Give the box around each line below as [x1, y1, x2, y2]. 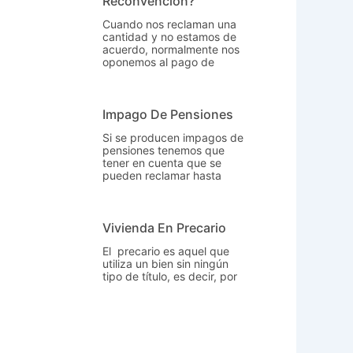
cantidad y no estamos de [102, 30, 236, 43]
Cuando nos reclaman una [102, 17, 236, 31]
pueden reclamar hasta [102, 169, 221, 182]
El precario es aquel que [102, 244, 229, 258]
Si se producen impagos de [102, 131, 243, 144]
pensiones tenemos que [102, 143, 225, 157]
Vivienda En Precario [102, 220, 226, 236]
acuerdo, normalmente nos [102, 43, 240, 56]
